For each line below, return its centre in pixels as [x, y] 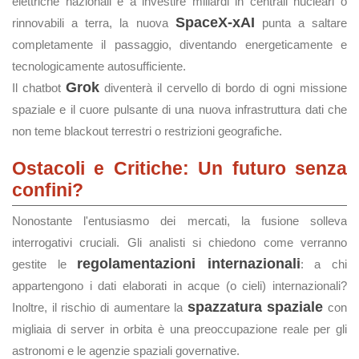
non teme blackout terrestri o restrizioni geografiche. [147, 131]
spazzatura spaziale [255, 307]
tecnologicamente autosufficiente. [99, 66]
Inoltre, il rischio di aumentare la [100, 307]
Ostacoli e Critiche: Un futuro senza [179, 168]
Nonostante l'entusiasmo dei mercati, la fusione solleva [179, 221]
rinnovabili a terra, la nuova [94, 23]
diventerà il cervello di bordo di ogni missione [223, 88]
